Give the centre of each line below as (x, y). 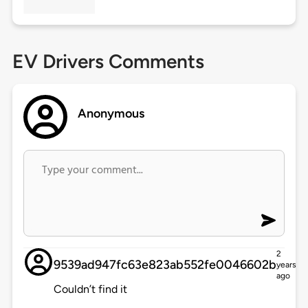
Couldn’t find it (90, 289)
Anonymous (111, 114)
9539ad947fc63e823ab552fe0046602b (165, 265)
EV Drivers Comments (108, 62)
